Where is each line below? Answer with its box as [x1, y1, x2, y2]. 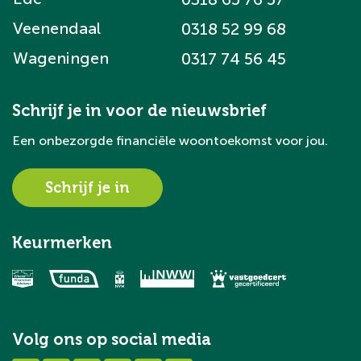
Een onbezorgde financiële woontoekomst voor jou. [12, 133, 328, 148]
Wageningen [13, 48, 109, 68]
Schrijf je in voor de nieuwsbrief [12, 101, 267, 120]
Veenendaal [13, 19, 101, 38]
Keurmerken [12, 233, 112, 252]
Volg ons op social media [12, 330, 211, 349]
